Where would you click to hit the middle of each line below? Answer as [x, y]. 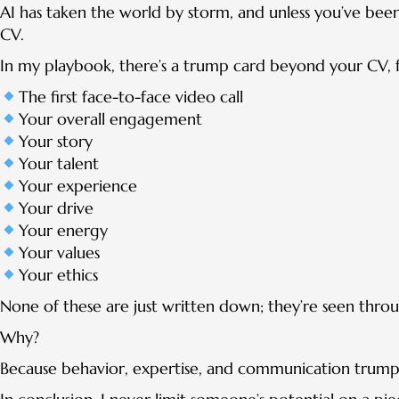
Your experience [77, 186]
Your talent [58, 164]
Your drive [56, 208]
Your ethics [58, 275]
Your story [55, 142]
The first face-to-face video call [130, 97]
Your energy [63, 231]
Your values [59, 253]
